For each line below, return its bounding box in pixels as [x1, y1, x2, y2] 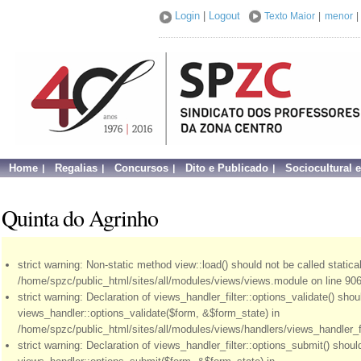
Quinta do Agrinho [2, 201, 158, 233]
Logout [209, 10, 240, 22]
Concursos [114, 162, 168, 174]
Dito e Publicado [185, 162, 268, 174]
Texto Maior [264, 10, 315, 22]
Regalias [54, 162, 98, 174]
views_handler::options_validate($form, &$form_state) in [18, 306, 280, 319]
